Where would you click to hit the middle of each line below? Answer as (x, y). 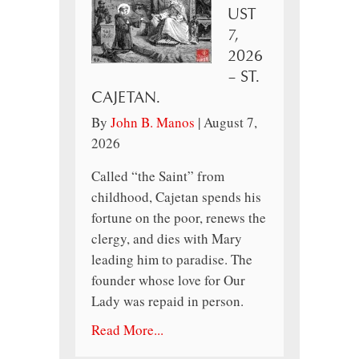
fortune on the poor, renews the (179, 218)
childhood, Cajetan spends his (176, 197)
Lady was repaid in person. (167, 301)
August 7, (230, 123)
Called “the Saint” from (158, 176)
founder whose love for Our (168, 280)
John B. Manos (153, 123)
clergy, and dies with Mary (167, 239)
